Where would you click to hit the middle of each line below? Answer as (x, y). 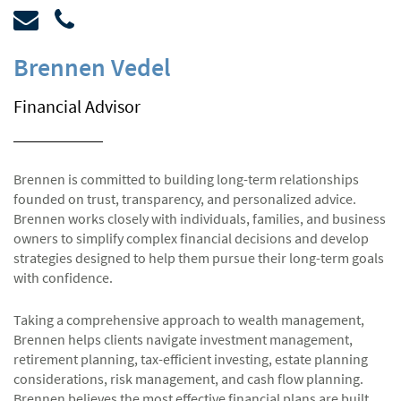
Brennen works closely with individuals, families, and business (200, 218)
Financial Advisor (77, 106)
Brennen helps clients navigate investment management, (183, 339)
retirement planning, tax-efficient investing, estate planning (191, 358)
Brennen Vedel (92, 67)
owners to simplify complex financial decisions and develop (191, 238)
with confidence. (63, 277)
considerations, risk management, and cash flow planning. (188, 378)
